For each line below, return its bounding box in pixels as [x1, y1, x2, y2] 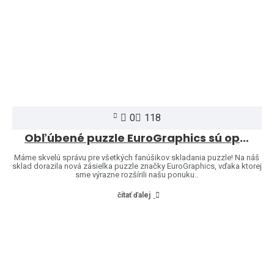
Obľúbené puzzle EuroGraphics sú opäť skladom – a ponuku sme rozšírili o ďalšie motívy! [240, 130, 249, 146]
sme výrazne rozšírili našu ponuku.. [75, 169, 199, 179]
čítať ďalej [117, 190, 150, 199]
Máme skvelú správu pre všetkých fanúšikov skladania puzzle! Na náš [14, 152, 260, 162]
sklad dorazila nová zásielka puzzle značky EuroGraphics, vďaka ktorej [12, 161, 262, 171]
